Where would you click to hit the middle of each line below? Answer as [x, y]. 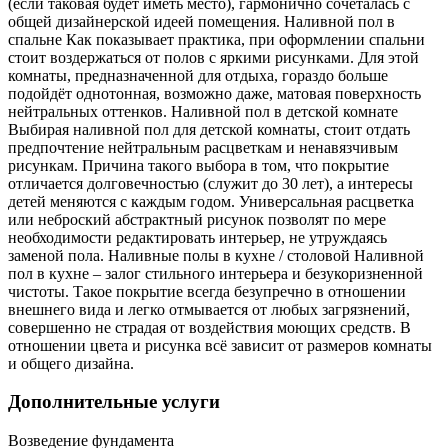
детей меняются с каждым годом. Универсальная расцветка [211, 201]
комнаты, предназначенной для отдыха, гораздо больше [198, 75]
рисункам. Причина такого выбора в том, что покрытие [198, 165]
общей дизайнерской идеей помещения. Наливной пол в [201, 21]
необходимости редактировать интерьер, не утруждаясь [197, 237]
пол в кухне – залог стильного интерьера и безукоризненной [215, 273]
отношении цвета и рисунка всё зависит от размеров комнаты [220, 345]
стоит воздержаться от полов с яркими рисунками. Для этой [213, 57]
